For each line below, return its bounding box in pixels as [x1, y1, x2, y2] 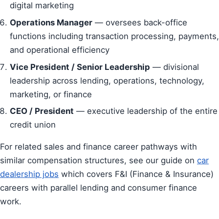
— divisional [150, 62, 199, 72]
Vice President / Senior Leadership [10, 62, 150, 72]
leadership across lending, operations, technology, [10, 75, 204, 86]
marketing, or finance [10, 89, 92, 99]
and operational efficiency [10, 45, 109, 55]
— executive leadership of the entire [74, 106, 218, 116]
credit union [10, 120, 56, 130]
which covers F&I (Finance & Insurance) [59, 169, 214, 179]
